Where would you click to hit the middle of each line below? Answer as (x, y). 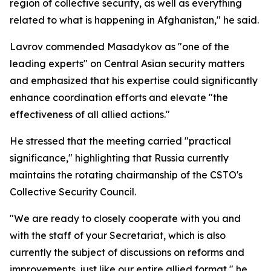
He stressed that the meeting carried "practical (120, 141)
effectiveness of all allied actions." (90, 114)
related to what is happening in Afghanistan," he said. (134, 20)
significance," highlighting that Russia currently (119, 158)
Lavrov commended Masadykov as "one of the (119, 47)
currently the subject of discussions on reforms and (127, 252)
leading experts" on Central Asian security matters (127, 64)
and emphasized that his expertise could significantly (134, 80)
